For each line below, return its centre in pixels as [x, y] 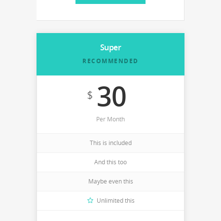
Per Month [110, 119]
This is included [110, 143]
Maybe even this [110, 181]
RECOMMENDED [110, 61]
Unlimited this [115, 201]
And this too [110, 162]
